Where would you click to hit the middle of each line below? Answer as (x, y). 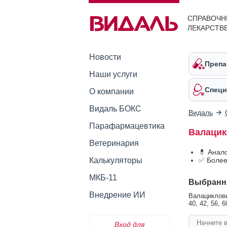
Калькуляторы (116, 160)
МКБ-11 (103, 178)
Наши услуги (113, 74)
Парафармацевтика (127, 126)
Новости (105, 57)
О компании (111, 91)
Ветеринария (114, 143)
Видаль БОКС (115, 109)
